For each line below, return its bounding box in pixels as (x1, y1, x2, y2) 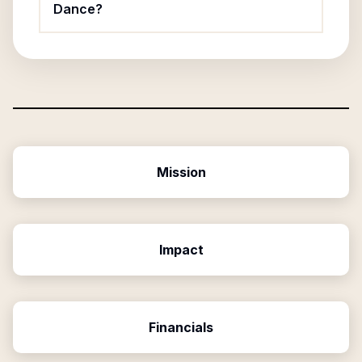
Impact (158, 242, 204, 258)
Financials (149, 319, 213, 335)
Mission (156, 164, 206, 180)
